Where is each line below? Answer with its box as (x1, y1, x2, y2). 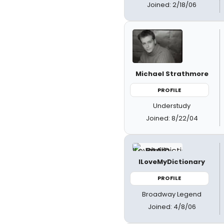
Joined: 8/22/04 (145, 113, 198, 123)
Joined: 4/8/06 (147, 201, 196, 211)
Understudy (153, 101, 191, 111)
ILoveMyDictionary (138, 157, 205, 167)
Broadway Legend (142, 189, 202, 199)
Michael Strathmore (135, 68, 208, 78)
